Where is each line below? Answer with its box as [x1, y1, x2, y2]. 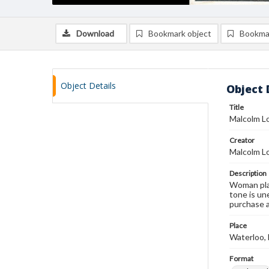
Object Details [61, 80, 116, 91]
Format [229, 254, 253, 263]
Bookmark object [148, 28, 211, 38]
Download [76, 28, 114, 38]
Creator [229, 136, 255, 145]
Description [229, 169, 267, 178]
